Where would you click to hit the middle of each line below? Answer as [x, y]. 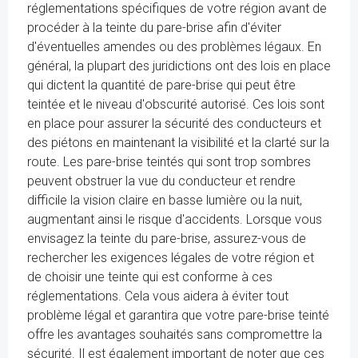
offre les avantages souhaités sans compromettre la [175, 334]
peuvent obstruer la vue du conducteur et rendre [161, 181]
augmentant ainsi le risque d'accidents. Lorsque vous [175, 219]
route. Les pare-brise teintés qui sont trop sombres [169, 162]
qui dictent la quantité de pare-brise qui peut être [161, 85]
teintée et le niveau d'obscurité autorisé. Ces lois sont [176, 104]
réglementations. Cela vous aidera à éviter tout [158, 296]
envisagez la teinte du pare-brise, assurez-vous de [167, 239]
